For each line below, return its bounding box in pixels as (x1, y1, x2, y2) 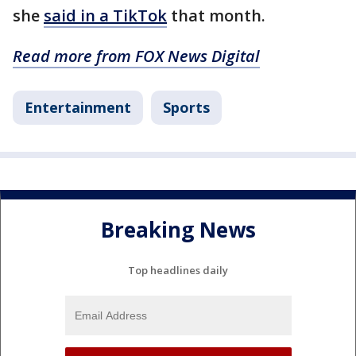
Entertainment (25, 98, 131, 118)
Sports (163, 98, 210, 118)
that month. (167, 5, 265, 27)
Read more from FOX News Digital (13, 45, 260, 68)
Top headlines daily (128, 262, 228, 277)
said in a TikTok (44, 5, 167, 27)
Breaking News (100, 215, 256, 244)
